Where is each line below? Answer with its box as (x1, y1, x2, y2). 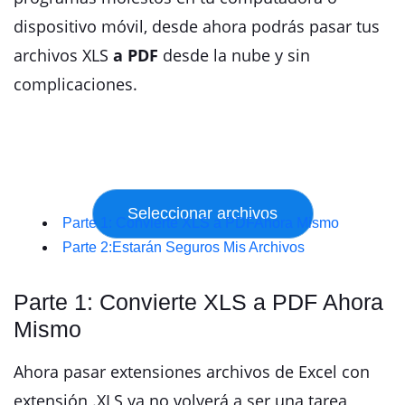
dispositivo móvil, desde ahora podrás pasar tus (14, 15, 380, 37)
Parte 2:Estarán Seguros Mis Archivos (62, 240, 305, 255)
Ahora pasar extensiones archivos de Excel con (14, 361, 370, 382)
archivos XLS (14, 44, 108, 66)
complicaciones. (14, 73, 137, 95)
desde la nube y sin (158, 44, 310, 66)
